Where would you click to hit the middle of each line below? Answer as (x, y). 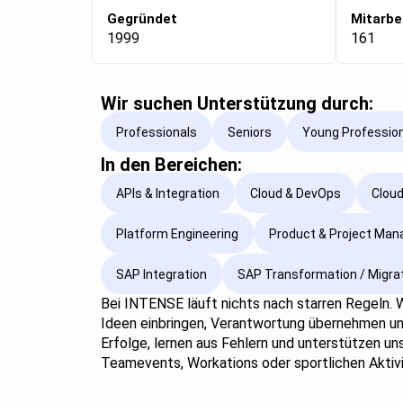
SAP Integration (161, 274)
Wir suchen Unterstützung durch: (237, 104)
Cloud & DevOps (296, 193)
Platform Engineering (177, 233)
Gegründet (142, 19)
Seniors (250, 132)
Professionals (157, 132)
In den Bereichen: (171, 165)
